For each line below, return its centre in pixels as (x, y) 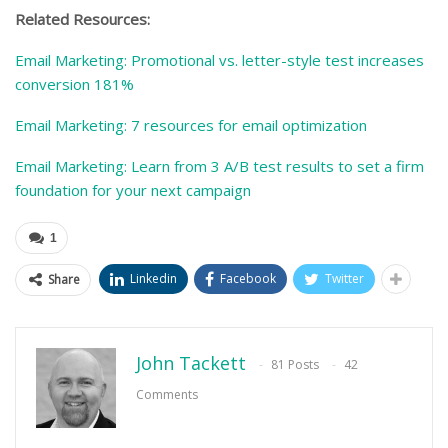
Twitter (344, 279)
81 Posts (295, 365)
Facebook (248, 279)
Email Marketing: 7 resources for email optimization (191, 125)
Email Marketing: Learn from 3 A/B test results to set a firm (219, 166)
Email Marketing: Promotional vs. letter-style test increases (219, 60)
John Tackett (191, 363)
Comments (167, 395)
